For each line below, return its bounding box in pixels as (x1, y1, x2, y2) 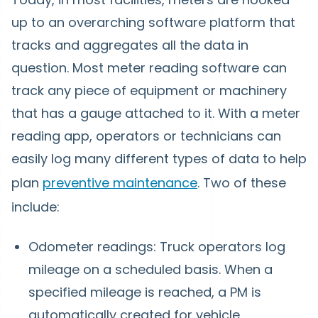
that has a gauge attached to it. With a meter (11, 104, 300, 122)
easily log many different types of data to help (11, 150, 307, 168)
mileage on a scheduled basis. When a (28, 261, 273, 278)
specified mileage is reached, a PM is (28, 283, 261, 301)
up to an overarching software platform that (11, 13, 295, 31)
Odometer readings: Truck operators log (28, 238, 285, 256)
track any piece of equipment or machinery (11, 82, 287, 99)
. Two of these (197, 174, 286, 192)
